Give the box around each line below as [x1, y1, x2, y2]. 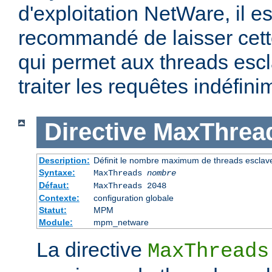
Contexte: [38, 192, 80, 203]
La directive [36, 237, 148, 261]
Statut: [38, 205, 67, 215]
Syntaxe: [38, 167, 75, 177]
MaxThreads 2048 [93, 180, 166, 191]
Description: [38, 155, 90, 165]
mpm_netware [93, 217, 149, 227]
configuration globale [93, 192, 174, 203]
